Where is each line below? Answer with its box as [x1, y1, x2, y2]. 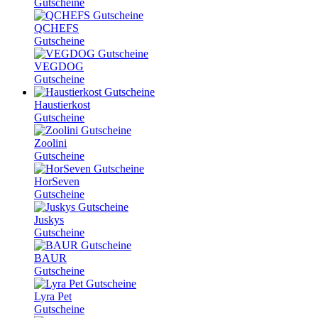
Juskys [34, 213, 64, 226]
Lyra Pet [34, 290, 72, 302]
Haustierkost [34, 98, 90, 111]
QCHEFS [34, 21, 79, 34]
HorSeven [34, 175, 79, 187]
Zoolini [34, 136, 67, 149]
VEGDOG [34, 60, 84, 72]
